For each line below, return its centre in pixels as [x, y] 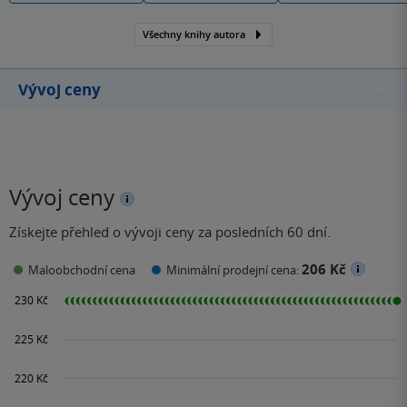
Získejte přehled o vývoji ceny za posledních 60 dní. [170, 231]
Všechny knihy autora [194, 34]
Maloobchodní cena [82, 270]
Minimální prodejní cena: [234, 270]
